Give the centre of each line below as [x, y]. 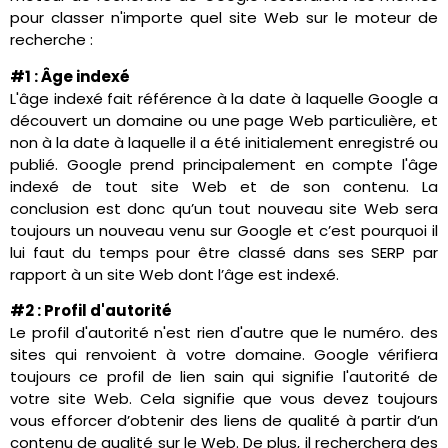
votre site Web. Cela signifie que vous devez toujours [224, 399]
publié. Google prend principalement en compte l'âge [224, 164]
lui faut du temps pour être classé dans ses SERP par [224, 252]
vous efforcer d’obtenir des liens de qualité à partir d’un [224, 421]
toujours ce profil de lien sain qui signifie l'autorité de [224, 377]
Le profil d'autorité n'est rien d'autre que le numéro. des [224, 333]
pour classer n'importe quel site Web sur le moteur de [224, 18]
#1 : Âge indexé [70, 76]
